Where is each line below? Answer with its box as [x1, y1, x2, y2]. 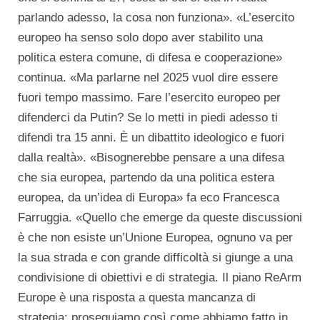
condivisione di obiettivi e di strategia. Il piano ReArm [18, 271, 301, 285]
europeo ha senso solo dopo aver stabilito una [18, 31, 263, 45]
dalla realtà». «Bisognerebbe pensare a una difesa [18, 151, 284, 165]
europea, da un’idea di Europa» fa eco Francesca [18, 191, 279, 205]
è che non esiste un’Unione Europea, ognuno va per [18, 231, 293, 245]
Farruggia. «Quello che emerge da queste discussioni [18, 211, 302, 225]
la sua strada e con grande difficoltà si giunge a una [18, 251, 293, 265]
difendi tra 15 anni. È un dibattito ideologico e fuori [18, 131, 284, 145]
